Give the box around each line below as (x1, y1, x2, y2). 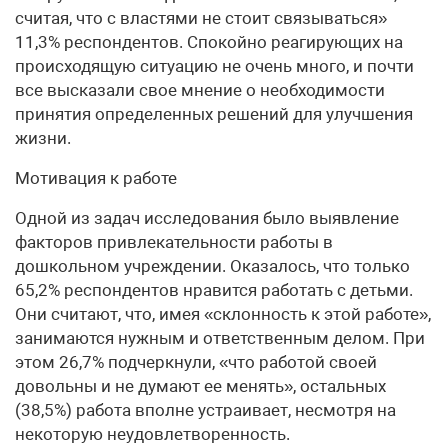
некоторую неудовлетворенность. (15, 424, 290, 444)
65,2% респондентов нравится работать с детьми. (15, 280, 413, 300)
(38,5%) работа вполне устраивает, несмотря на (15, 400, 396, 420)
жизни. (15, 128, 71, 148)
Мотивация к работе (15, 168, 177, 188)
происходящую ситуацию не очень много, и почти (15, 56, 414, 76)
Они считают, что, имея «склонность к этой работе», (15, 304, 431, 324)
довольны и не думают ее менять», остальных (15, 376, 386, 396)
